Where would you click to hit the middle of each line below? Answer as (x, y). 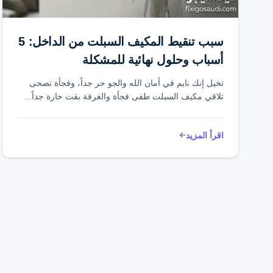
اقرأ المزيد (205, 135)
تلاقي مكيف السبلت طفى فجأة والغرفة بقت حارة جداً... (124, 96)
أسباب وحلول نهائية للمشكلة (153, 60)
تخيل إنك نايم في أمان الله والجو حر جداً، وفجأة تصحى (126, 83)
